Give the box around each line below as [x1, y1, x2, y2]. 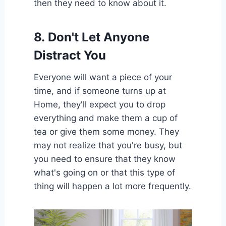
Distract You [33, 47, 106, 63]
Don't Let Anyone [47, 29, 149, 44]
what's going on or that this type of [33, 167, 175, 178]
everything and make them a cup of [33, 112, 178, 123]
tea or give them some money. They [33, 126, 179, 137]
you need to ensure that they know [33, 153, 176, 164]
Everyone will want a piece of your [33, 72, 172, 82]
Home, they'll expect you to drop [33, 99, 165, 109]
